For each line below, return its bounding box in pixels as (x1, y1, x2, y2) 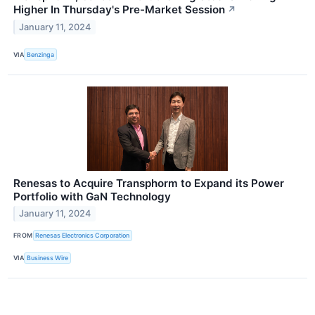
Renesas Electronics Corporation (35, 231, 130, 240)
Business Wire (27, 254, 69, 262)
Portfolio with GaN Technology (13, 189, 171, 203)
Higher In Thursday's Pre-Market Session (13, 3, 225, 17)
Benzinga (27, 51, 55, 59)
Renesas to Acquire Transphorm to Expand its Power (13, 176, 284, 190)
